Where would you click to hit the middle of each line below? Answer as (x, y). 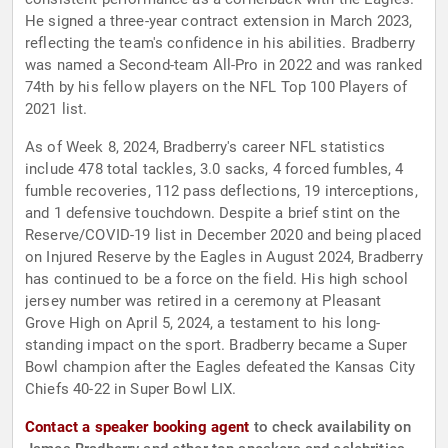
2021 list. (56, 109)
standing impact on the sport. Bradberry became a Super (216, 345)
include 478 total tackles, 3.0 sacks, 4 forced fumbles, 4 (214, 169)
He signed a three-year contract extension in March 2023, (219, 21)
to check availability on (330, 427)
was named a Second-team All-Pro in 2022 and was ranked (224, 65)
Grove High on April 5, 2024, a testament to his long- (202, 323)
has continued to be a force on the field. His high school (217, 279)
